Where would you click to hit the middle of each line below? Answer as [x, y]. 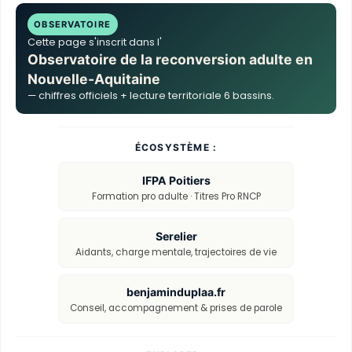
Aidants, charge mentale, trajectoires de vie [176, 253]
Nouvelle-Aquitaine [93, 79]
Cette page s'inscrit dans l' [94, 42]
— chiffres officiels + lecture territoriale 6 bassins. [150, 96]
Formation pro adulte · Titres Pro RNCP [176, 197]
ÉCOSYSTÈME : [176, 147]
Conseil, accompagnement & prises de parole [176, 308]
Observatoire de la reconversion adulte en [170, 60]
